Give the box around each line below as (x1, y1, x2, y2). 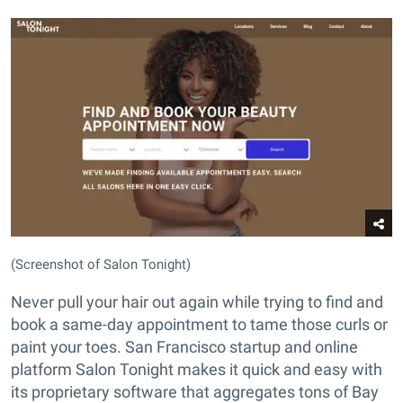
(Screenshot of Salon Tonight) (11, 256, 191, 273)
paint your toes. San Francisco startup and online (11, 337, 358, 357)
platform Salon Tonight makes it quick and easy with (11, 360, 382, 380)
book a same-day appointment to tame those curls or (11, 315, 388, 335)
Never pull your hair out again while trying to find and (11, 292, 383, 312)
